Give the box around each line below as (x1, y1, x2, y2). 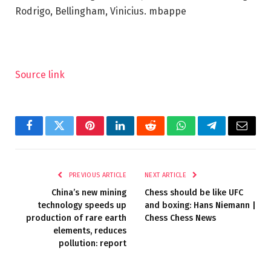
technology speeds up (38, 200, 126, 211)
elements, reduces (53, 226, 126, 237)
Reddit (149, 129, 179, 140)
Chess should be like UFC (145, 188, 243, 198)
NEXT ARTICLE (145, 171, 189, 180)
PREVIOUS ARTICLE (67, 171, 126, 180)
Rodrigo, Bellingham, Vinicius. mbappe (15, 5, 186, 17)
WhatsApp (180, 129, 227, 140)
